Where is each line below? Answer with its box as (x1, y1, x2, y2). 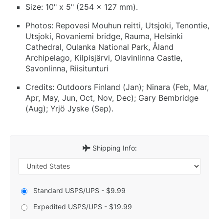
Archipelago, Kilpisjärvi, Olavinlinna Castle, (25, 52, 182, 63)
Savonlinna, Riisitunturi (25, 63, 109, 73)
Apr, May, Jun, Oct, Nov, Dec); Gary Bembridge (25, 92, 198, 103)
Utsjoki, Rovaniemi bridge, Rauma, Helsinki (25, 31, 183, 41)
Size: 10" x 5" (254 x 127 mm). (25, 1, 138, 12)
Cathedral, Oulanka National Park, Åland (25, 42, 174, 52)
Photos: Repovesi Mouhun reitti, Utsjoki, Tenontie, (25, 20, 209, 30)
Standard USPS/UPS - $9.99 (33, 186, 126, 195)
